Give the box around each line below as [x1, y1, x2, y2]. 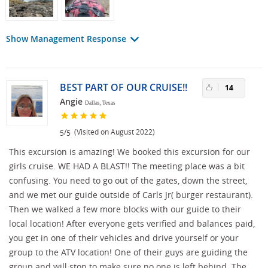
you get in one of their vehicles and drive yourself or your [9, 232, 239, 243]
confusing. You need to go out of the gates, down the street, [9, 174, 247, 186]
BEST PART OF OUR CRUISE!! [60, 81, 187, 95]
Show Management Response [6, 33, 129, 45]
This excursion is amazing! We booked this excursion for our [9, 145, 250, 157]
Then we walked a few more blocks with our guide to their [9, 203, 241, 215]
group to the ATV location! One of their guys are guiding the [9, 246, 248, 258]
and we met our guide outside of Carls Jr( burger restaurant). [9, 188, 253, 200]
